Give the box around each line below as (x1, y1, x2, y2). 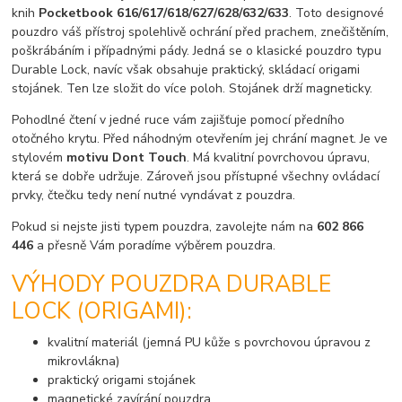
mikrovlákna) (48, 352, 120, 370)
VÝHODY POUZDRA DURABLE (12, 268, 332, 300)
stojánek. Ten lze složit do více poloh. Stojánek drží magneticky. (12, 80, 373, 98)
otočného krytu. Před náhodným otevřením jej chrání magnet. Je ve (12, 130, 389, 148)
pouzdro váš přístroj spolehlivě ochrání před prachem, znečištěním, (12, 23, 389, 41)
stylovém (12, 149, 67, 167)
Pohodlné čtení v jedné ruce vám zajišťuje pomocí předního (12, 111, 345, 129)
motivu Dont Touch (66, 149, 188, 167)
